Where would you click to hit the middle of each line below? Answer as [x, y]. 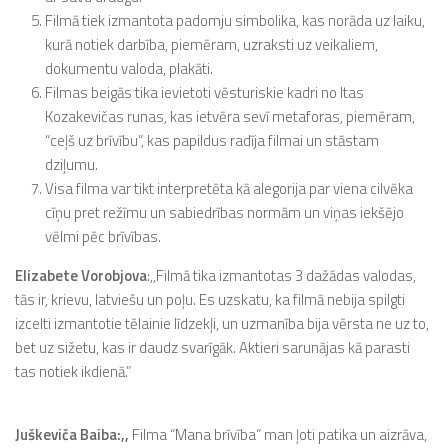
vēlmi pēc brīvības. [103, 236]
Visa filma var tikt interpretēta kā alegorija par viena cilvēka [229, 188]
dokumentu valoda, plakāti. [129, 68]
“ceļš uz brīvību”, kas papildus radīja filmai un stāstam [212, 140]
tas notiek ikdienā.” [73, 371]
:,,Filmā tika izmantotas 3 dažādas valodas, [281, 275]
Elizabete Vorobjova [81, 275]
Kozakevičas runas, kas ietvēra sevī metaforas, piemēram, [230, 116]
